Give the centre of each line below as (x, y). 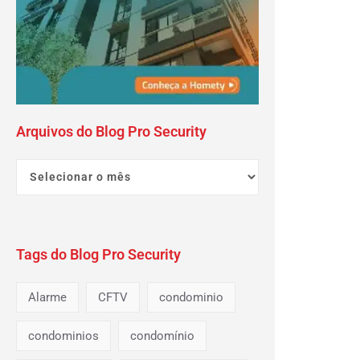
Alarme (48, 297)
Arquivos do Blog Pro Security (112, 131)
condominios (64, 335)
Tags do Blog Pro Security (99, 254)
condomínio (163, 335)
